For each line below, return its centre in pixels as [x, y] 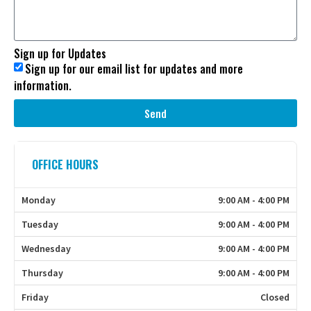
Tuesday [40, 225]
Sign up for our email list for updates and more [134, 69]
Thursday [42, 273]
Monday [39, 200]
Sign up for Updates [60, 54]
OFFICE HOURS [65, 165]
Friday [35, 297]
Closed [275, 297]
